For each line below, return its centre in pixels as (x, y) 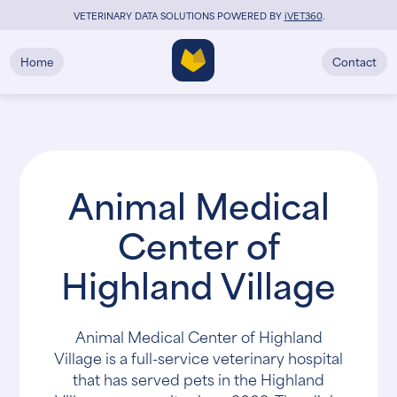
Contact (354, 61)
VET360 (304, 15)
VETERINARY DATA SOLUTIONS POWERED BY (179, 15)
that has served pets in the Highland (198, 378)
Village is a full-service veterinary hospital (198, 357)
